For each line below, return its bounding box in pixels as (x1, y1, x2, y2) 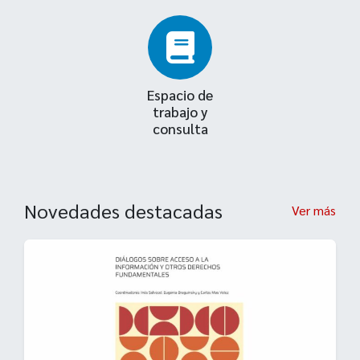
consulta (152, 119, 208, 138)
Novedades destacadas (24, 198, 223, 224)
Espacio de (147, 85, 213, 104)
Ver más (291, 202, 336, 219)
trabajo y (153, 102, 207, 121)
